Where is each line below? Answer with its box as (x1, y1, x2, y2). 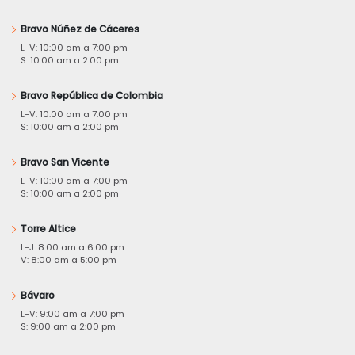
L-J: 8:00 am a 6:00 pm (21, 241, 124, 254)
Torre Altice (21, 223, 76, 236)
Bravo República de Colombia (21, 90, 163, 103)
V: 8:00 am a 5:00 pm (21, 254, 116, 267)
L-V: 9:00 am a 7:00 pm (21, 307, 124, 321)
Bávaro (21, 289, 55, 303)
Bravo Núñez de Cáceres (21, 23, 139, 36)
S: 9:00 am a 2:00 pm (21, 320, 116, 334)
